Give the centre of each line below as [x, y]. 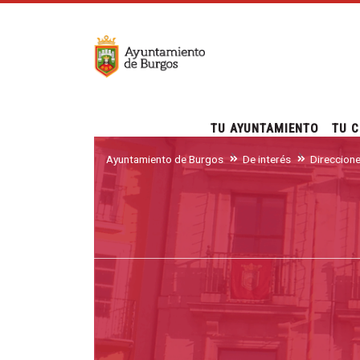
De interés [267, 159]
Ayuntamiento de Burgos [165, 159]
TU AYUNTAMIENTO [264, 142]
